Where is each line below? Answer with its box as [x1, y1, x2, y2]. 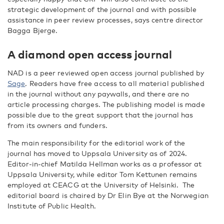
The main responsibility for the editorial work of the [7, 138, 185, 147]
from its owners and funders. [7, 120, 107, 129]
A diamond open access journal [7, 46, 172, 61]
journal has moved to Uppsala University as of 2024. [7, 148, 187, 157]
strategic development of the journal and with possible [7, 4, 197, 13]
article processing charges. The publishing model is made [7, 99, 205, 108]
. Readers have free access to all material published [25, 78, 204, 87]
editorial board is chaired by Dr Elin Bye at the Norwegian [7, 190, 208, 199]
